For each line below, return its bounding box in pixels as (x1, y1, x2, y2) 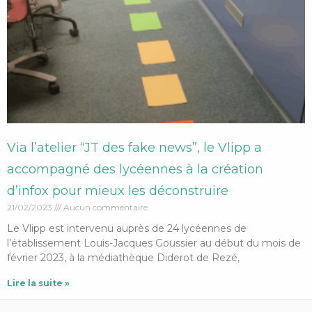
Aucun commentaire (61, 201, 148, 212)
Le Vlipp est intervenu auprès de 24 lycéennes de (7, 221, 247, 235)
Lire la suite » (7, 277, 70, 288)
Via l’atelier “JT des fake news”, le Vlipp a (7, 139, 262, 155)
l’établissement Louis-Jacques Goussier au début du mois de (7, 236, 301, 249)
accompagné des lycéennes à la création (7, 161, 263, 177)
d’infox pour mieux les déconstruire (7, 182, 228, 198)
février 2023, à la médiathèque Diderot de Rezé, (7, 251, 240, 264)
